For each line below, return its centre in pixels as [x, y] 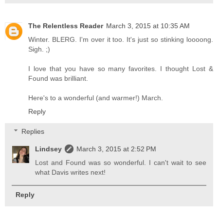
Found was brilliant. [58, 78]
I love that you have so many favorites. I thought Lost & [121, 68]
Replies [33, 132]
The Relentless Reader [66, 26]
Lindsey [49, 149]
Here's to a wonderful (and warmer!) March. [96, 98]
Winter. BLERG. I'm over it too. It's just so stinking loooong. [121, 39]
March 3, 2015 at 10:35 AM [148, 26]
